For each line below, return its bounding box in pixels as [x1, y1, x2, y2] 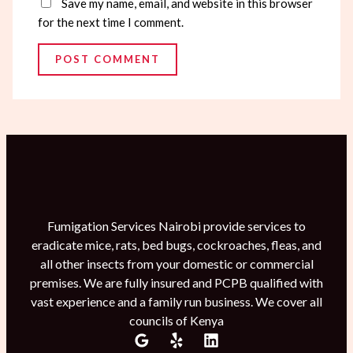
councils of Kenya [129, 313, 224, 329]
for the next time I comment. [38, 15, 184, 30]
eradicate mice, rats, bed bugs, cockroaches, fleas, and [32, 237, 321, 253]
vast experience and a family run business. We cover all [31, 294, 322, 310]
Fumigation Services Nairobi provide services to [47, 218, 306, 234]
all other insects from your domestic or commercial [39, 256, 314, 272]
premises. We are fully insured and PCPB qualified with [30, 275, 323, 291]
